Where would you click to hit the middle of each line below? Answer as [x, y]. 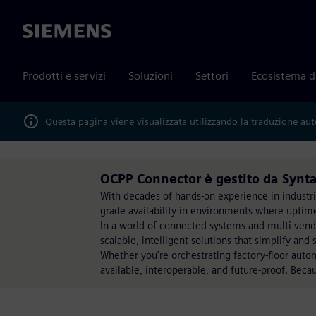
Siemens [43, 32]
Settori [212, 76]
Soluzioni [151, 76]
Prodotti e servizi [64, 76]
